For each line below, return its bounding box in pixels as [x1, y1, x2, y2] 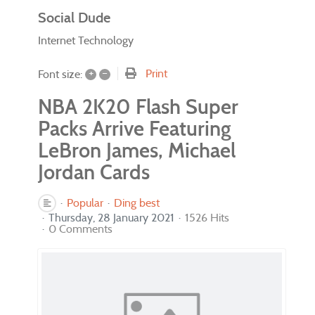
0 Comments [49, 221, 112, 236]
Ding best [114, 195, 160, 210]
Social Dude [38, 9, 110, 26]
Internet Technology [38, 33, 134, 47]
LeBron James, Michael [38, 137, 236, 163]
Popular [67, 195, 103, 210]
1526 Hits [185, 210, 229, 224]
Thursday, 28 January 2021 [49, 210, 174, 224]
